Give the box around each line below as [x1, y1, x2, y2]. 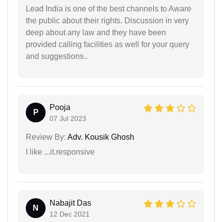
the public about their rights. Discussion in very [26, 16, 189, 25]
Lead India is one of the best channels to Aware [26, 4, 191, 13]
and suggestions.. [26, 52, 88, 60]
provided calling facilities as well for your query [26, 40, 189, 49]
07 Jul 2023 [50, 114, 86, 122]
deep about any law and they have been [26, 28, 166, 37]
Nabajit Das [50, 198, 91, 207]
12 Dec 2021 [50, 210, 90, 218]
